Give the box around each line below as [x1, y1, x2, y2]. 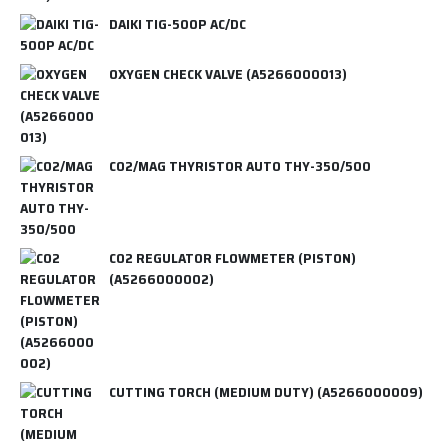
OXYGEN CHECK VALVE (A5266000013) [109, 62, 347, 85]
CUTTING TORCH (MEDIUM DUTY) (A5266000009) [109, 380, 423, 403]
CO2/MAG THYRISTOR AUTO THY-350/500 [109, 154, 371, 177]
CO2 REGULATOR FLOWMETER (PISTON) [109, 246, 356, 269]
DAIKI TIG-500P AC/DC [109, 12, 246, 35]
